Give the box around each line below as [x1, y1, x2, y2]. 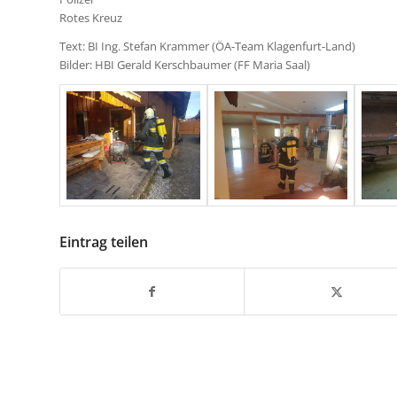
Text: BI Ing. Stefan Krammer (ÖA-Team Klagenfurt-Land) [59, 37, 355, 54]
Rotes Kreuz [59, 9, 122, 26]
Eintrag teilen [59, 231, 148, 252]
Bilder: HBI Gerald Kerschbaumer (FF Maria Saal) [59, 56, 310, 73]
